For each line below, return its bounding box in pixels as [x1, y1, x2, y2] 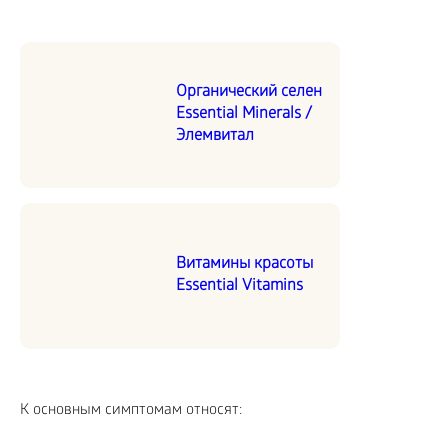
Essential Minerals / [176, 105, 312, 125]
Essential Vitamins [176, 277, 303, 297]
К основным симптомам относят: [20, 402, 242, 421]
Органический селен [176, 83, 322, 103]
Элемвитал [176, 127, 254, 147]
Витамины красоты [176, 255, 313, 275]
